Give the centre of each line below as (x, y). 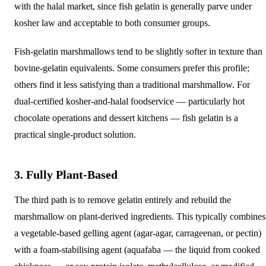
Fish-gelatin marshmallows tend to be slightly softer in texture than (138, 51)
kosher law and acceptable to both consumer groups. (112, 23)
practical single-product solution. (75, 134)
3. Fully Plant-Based (66, 174)
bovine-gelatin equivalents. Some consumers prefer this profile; (132, 68)
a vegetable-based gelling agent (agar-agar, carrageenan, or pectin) (138, 233)
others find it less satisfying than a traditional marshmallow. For (132, 84)
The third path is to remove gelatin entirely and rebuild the (123, 199)
